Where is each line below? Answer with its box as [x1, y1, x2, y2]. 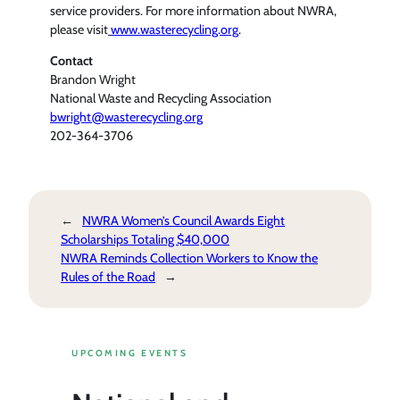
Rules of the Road [61, 269, 155, 286]
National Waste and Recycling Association [50, 89, 271, 106]
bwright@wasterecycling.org [50, 108, 203, 125]
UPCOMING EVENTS [71, 346, 188, 359]
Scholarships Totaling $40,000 [61, 231, 229, 248]
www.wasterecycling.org [111, 21, 238, 37]
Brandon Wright [50, 71, 136, 87]
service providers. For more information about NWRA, [50, 2, 337, 19]
